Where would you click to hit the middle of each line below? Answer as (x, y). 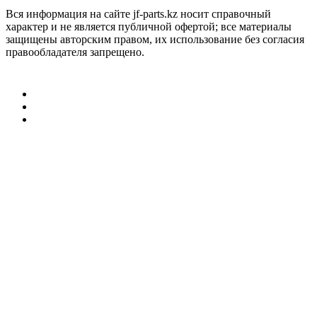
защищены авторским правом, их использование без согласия (155, 39)
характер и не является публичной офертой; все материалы (149, 27)
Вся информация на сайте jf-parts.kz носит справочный (138, 14)
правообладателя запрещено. (75, 52)
